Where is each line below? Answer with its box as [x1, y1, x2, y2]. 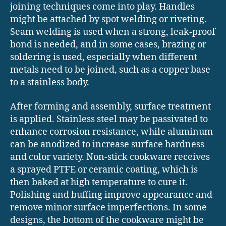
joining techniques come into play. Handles [10, 1, 195, 13]
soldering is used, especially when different [10, 51, 197, 64]
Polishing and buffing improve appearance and [10, 189, 212, 201]
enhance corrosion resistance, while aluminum [10, 126, 213, 138]
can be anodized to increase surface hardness [10, 138, 204, 150]
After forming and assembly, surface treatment [10, 100, 211, 112]
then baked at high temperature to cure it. [10, 176, 188, 188]
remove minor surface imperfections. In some [10, 201, 207, 213]
